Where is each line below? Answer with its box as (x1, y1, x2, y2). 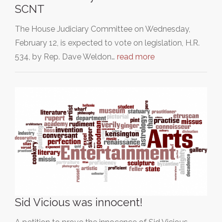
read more (117, 52, 155, 62)
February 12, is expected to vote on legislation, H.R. (15, 38, 200, 48)
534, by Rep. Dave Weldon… (15, 52, 117, 62)
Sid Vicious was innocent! (15, 195, 143, 209)
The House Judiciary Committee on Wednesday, (15, 24, 190, 34)
